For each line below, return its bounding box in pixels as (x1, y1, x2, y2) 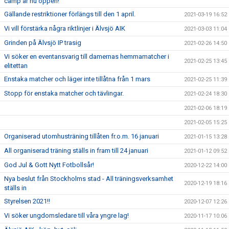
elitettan (4, 62, 28, 70)
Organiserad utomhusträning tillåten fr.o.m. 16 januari (4, 132, 159, 140)
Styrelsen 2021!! (4, 197, 50, 205)
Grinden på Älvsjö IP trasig (4, 39, 81, 47)
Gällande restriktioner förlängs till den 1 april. (4, 10, 135, 18)
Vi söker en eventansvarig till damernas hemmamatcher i (4, 53, 169, 60)
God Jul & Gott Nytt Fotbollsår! (4, 161, 94, 169)
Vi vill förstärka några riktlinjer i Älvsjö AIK (4, 25, 125, 32)
